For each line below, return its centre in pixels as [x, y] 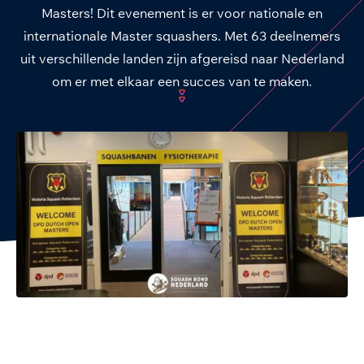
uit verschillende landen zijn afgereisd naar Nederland [182, 58]
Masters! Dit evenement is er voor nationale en [182, 13]
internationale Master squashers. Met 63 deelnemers [182, 35]
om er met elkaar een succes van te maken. [182, 81]
